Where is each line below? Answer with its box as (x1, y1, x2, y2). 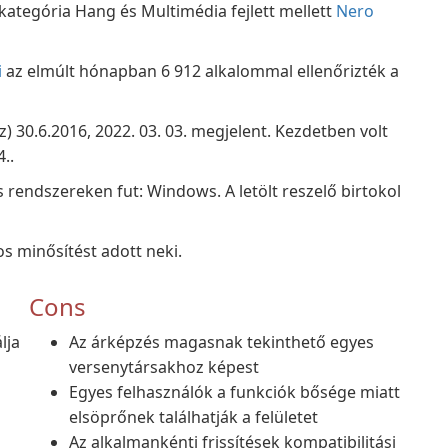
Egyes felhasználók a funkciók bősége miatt (69, 381, 400, 403)
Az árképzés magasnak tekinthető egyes (69, 331, 374, 353)
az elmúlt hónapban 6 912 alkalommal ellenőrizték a (2, 60, 399, 82)
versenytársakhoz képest (69, 356, 259, 378)
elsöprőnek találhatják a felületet (69, 406, 318, 428)
